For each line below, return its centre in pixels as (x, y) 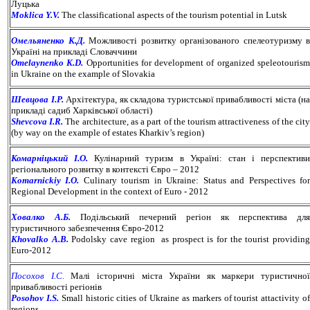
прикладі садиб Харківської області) (82, 110)
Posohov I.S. (35, 298)
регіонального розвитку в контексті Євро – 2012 (105, 169)
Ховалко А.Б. (41, 217)
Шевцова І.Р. (37, 99)
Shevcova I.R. (38, 121)
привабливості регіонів (56, 286)
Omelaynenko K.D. (47, 62)
